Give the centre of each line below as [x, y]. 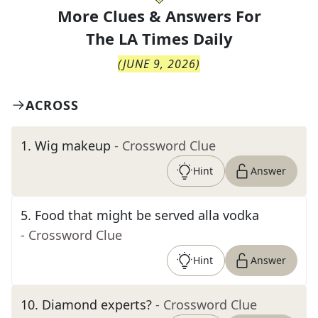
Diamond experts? [97, 305]
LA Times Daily [175, 38]
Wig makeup [73, 146]
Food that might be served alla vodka [147, 215]
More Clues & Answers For [159, 16]
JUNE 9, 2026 [159, 64]
